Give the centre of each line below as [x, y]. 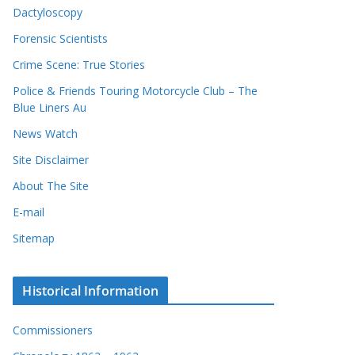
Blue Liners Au [50, 107]
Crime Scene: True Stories [79, 64]
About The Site [51, 185]
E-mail [29, 212]
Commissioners [53, 330]
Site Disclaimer [51, 159]
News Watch [46, 133]
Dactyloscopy [48, 12]
